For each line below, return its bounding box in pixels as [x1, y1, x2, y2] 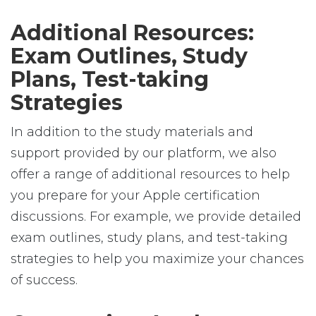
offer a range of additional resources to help [11, 166, 290, 182]
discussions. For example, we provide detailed [11, 209, 301, 224]
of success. [11, 272, 78, 288]
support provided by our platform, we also [11, 145, 276, 161]
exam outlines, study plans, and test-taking [11, 230, 288, 245]
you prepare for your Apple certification [11, 188, 260, 203]
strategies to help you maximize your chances [11, 251, 304, 267]
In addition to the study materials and [11, 124, 253, 140]
